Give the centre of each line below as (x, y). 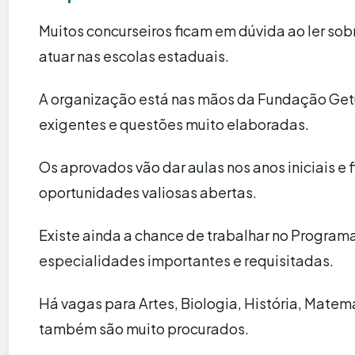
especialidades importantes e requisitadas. (186, 260)
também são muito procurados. (144, 328)
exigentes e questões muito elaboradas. (174, 124)
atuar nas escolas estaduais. (134, 55)
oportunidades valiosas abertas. (148, 192)
